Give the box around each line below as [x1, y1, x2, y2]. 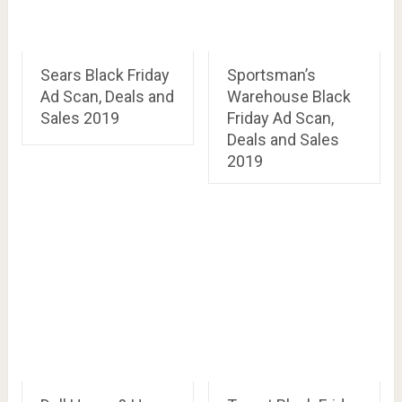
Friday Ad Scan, [226, 109, 334, 127]
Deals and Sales [226, 130, 339, 149]
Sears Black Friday [39, 66, 170, 84]
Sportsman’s [226, 66, 316, 84]
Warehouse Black [226, 87, 351, 106]
